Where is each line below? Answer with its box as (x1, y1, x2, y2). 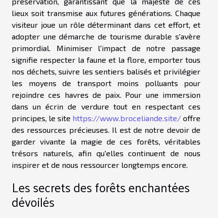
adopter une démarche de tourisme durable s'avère (12, 31, 200, 41)
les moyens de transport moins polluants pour (12, 78, 200, 88)
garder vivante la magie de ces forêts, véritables (12, 136, 200, 146)
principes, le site (12, 113, 73, 123)
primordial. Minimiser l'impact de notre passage (12, 43, 200, 53)
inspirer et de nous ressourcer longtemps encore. (12, 160, 188, 169)
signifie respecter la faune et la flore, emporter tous (12, 54, 200, 64)
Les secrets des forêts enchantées (12, 176, 190, 198)
